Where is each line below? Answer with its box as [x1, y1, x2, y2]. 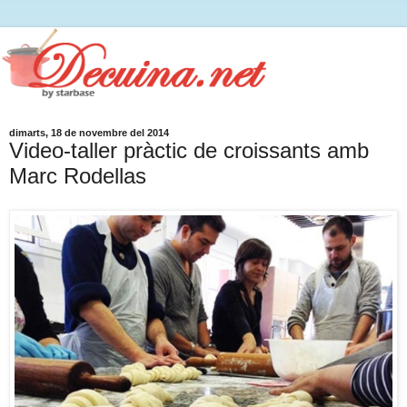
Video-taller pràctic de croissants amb [9, 137, 369, 163]
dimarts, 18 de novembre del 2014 [9, 126, 169, 138]
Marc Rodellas [9, 163, 146, 188]
